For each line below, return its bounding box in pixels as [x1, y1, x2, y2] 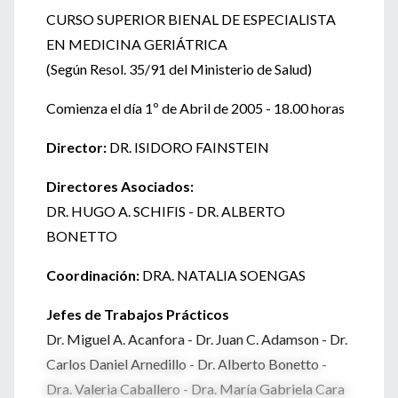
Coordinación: [46, 267, 139, 283]
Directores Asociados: [46, 178, 194, 195]
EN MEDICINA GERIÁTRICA [46, 36, 227, 52]
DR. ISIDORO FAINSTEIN [107, 139, 269, 155]
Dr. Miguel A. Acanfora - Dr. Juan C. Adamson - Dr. [46, 330, 347, 347]
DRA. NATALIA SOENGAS [139, 267, 306, 283]
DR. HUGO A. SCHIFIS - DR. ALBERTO [46, 203, 285, 219]
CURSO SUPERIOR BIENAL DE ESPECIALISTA [46, 11, 336, 28]
